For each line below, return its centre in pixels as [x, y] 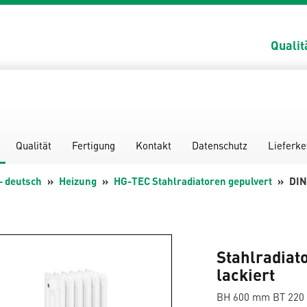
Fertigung [94, 145]
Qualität [34, 145]
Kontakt [153, 145]
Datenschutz [220, 145]
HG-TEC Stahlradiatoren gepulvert [193, 181]
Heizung [77, 181]
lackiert [245, 274]
